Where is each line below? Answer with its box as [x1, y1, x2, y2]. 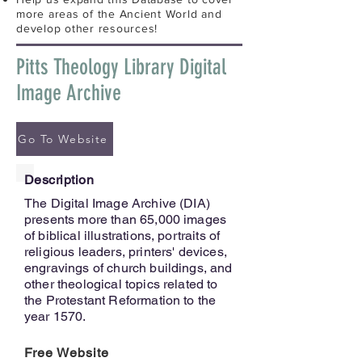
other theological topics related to [24, 276, 218, 292]
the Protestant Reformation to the [24, 292, 217, 308]
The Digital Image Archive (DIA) [24, 195, 210, 211]
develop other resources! [16, 21, 158, 35]
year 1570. [24, 308, 86, 324]
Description [24, 171, 95, 187]
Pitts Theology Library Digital [16, 53, 226, 80]
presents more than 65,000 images [24, 211, 227, 227]
